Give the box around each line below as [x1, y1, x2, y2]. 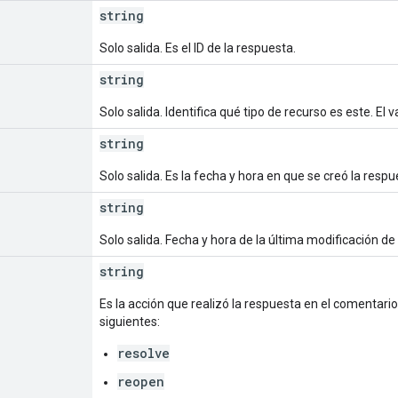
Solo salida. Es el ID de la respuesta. [99, 40, 296, 55]
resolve [117, 344, 170, 362]
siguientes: [99, 314, 160, 329]
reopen [117, 372, 164, 390]
